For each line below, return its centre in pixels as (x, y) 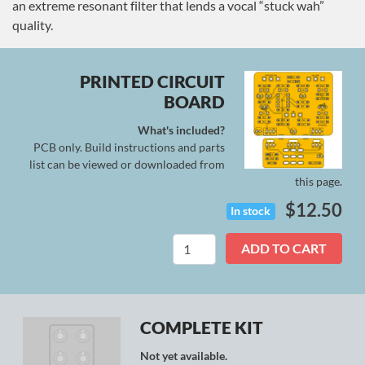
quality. (33, 25)
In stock (251, 211)
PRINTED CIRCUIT (152, 81)
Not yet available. (184, 355)
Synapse (249, 246)
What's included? (181, 130)
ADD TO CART (284, 248)
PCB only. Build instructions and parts (129, 147)
